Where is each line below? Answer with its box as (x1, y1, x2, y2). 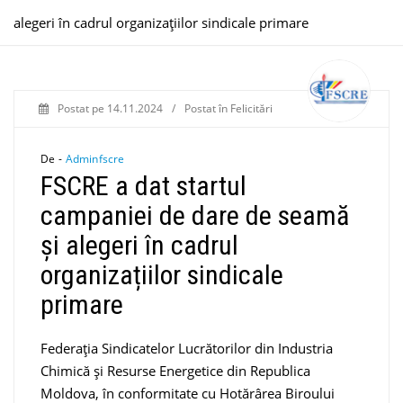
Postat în (184, 100, 230, 116)
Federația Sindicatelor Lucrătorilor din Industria (40, 338, 333, 357)
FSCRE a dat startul (40, 169, 246, 201)
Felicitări (230, 100, 273, 116)
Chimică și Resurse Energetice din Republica (40, 361, 310, 380)
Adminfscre (65, 150, 125, 166)
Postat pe (58, 100, 107, 116)
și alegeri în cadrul (40, 228, 238, 261)
